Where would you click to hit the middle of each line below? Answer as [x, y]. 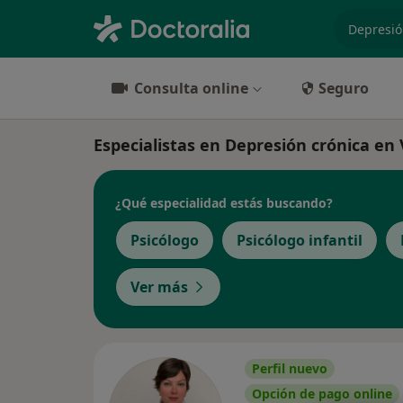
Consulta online [191, 88]
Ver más [159, 287]
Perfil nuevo [290, 368]
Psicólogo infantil [300, 240]
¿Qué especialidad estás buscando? [224, 202]
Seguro [344, 88]
